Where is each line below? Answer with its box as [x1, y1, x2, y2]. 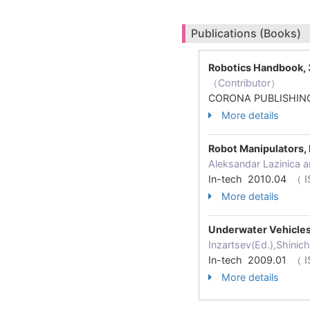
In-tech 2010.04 [208, 173, 292, 185]
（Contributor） [208, 77, 280, 89]
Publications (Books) [191, 26, 301, 40]
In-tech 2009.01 [208, 254, 292, 266]
